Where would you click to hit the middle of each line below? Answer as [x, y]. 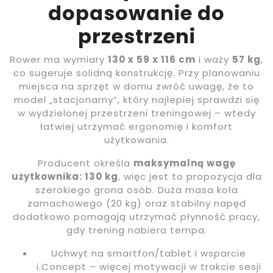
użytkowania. [136, 140]
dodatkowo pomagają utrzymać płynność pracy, [136, 216]
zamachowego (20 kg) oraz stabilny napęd [136, 203]
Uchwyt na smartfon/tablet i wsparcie [149, 253]
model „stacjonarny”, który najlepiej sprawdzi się [136, 99]
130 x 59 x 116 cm [152, 59]
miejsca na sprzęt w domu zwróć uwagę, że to [136, 86]
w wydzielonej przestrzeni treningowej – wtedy [136, 113]
